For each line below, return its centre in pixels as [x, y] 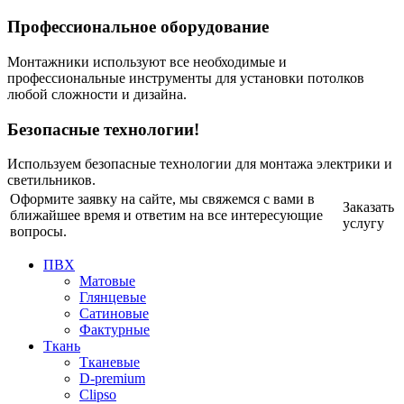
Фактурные [115, 330]
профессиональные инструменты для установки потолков [186, 78]
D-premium [112, 379]
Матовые [107, 281]
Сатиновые [114, 314]
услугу [363, 224]
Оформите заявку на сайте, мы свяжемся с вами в [162, 199]
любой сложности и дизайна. [97, 94]
